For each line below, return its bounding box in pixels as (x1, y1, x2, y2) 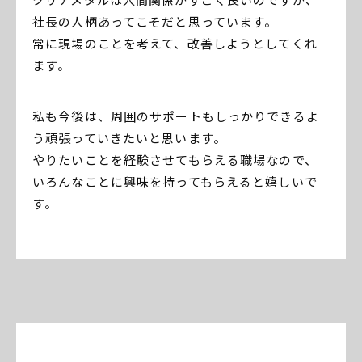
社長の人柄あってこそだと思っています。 (32, 12, 278, 30)
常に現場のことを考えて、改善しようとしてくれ (32, 34, 318, 52)
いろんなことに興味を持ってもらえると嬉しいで (32, 172, 318, 190)
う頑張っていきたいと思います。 (32, 128, 226, 146)
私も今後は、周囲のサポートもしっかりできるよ (32, 107, 319, 124)
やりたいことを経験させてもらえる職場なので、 (32, 150, 318, 168)
